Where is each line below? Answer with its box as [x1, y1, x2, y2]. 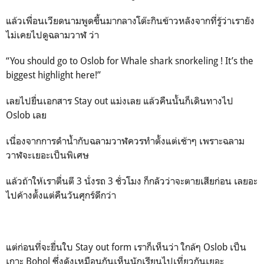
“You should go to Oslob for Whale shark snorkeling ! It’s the [6, 55, 253, 67]
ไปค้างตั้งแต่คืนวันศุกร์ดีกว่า [6, 189, 118, 201]
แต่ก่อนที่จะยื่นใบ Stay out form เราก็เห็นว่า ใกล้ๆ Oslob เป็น [6, 241, 246, 253]
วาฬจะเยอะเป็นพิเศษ [6, 149, 91, 161]
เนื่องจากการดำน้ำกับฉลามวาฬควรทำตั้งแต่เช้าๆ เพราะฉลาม [6, 135, 245, 147]
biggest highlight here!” [6, 69, 103, 81]
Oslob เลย [6, 109, 49, 121]
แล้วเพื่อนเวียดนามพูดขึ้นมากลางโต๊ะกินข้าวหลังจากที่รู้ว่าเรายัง [6, 15, 255, 27]
